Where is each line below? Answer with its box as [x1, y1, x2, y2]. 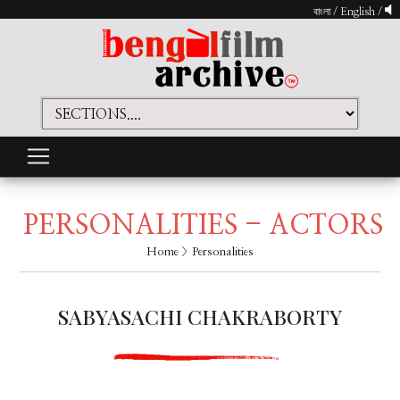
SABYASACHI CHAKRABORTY [58, 303, 342, 331]
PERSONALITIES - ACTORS [22, 212, 383, 240]
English [340, 6, 378, 17]
